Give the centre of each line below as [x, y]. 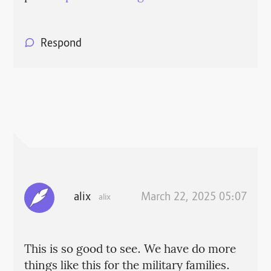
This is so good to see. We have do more [130, 250]
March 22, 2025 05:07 [194, 198]
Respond [61, 44]
